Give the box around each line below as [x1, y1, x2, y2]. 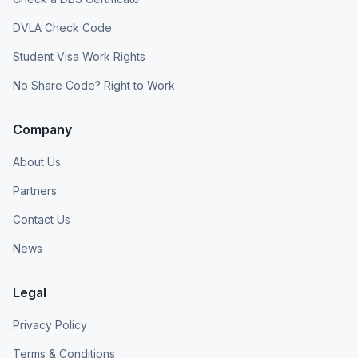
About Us [13, 155, 61, 169]
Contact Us [13, 213, 70, 226]
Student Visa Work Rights [13, 50, 145, 63]
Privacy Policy [13, 318, 87, 332]
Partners [13, 184, 57, 197]
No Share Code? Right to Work [13, 78, 175, 92]
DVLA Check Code [13, 21, 112, 34]
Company [13, 121, 72, 137]
